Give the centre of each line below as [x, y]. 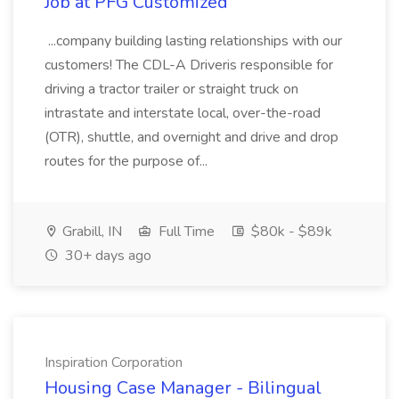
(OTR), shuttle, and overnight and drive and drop [191, 137]
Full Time [185, 232]
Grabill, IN [90, 232]
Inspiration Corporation [114, 362]
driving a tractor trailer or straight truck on [171, 89]
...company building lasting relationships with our [193, 41]
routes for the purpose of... [128, 161]
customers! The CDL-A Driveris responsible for [189, 65]
